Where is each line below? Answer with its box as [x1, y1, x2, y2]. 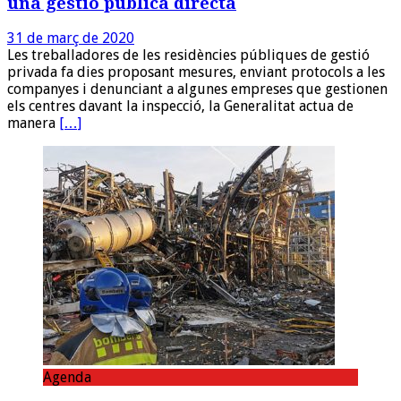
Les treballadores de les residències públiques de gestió [7, 46, 370, 64]
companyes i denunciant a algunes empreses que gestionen [7, 80, 388, 98]
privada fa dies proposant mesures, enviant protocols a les [7, 63, 385, 81]
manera [7, 114, 59, 132]
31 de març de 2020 [7, 29, 134, 47]
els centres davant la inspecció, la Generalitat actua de [7, 97, 354, 115]
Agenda [43, 368, 91, 386]
